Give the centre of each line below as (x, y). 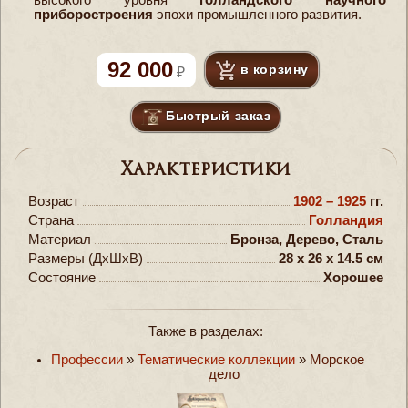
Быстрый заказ (219, 116)
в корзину (274, 69)
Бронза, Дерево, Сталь (307, 240)
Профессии (87, 360)
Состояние (62, 278)
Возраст (54, 202)
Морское (337, 360)
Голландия (346, 221)
